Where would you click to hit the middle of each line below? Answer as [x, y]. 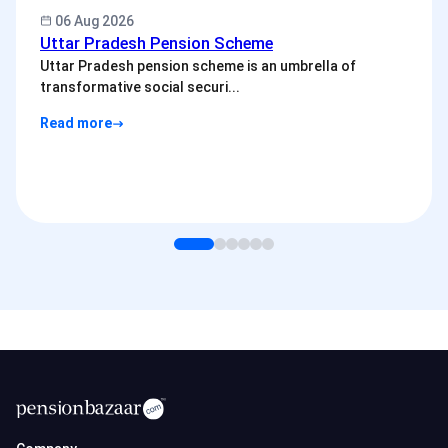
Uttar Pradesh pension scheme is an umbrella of [198, 65]
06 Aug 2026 [93, 20]
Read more [76, 122]
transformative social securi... [192, 86]
